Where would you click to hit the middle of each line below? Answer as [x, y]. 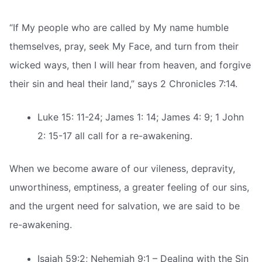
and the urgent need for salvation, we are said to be [125, 206]
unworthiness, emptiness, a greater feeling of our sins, [129, 187]
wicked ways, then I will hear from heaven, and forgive [130, 65]
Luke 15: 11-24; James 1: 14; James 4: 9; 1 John [141, 117]
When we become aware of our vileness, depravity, [122, 169]
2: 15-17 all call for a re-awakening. [115, 136]
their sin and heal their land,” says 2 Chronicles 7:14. [123, 83]
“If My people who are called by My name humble [119, 27]
